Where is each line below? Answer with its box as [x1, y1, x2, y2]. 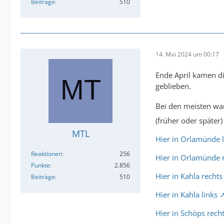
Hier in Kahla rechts [155, 171, 222, 181]
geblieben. [155, 81, 191, 91]
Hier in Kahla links [155, 189, 217, 200]
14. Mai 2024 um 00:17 [155, 49, 219, 58]
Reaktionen [31, 149, 62, 158]
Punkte [31, 161, 50, 170]
